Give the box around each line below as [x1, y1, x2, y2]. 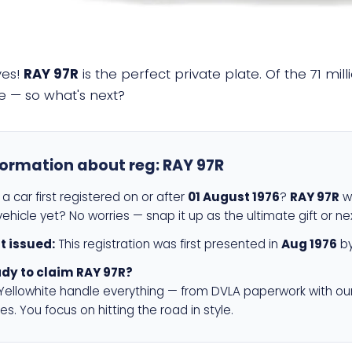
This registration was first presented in [55, 236, 281, 252]
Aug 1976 [281, 236, 337, 252]
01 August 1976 [188, 189, 280, 205]
